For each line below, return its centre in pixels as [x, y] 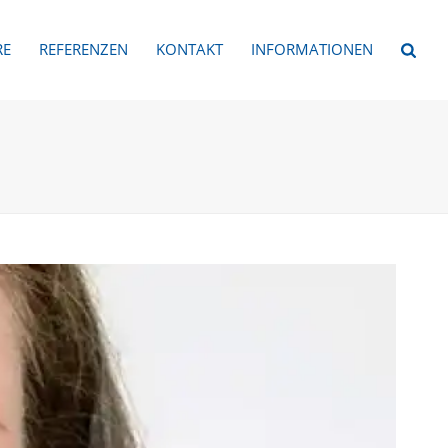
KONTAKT [190, 49]
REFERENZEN [84, 49]
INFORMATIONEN [312, 49]
